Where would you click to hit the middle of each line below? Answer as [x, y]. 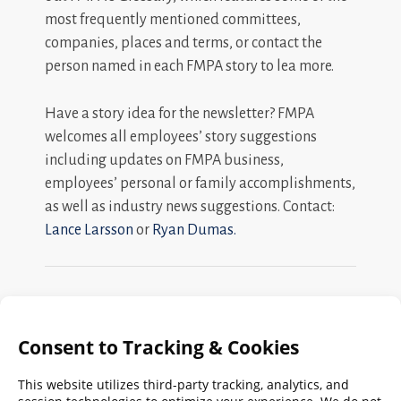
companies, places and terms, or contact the [183, 43]
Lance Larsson [89, 230]
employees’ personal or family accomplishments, [200, 183]
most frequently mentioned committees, [173, 19]
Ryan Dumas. [194, 230]
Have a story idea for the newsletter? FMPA [179, 113]
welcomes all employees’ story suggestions [181, 137]
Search [68, 345]
